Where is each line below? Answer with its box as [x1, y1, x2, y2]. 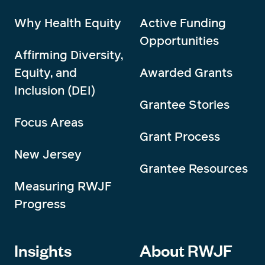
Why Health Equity [14, 14, 121, 31]
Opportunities [140, 32, 219, 49]
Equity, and [14, 64, 77, 81]
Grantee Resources [140, 160, 248, 177]
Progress [14, 195, 66, 212]
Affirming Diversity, [14, 46, 123, 63]
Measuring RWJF [14, 177, 112, 195]
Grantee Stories [140, 96, 230, 113]
